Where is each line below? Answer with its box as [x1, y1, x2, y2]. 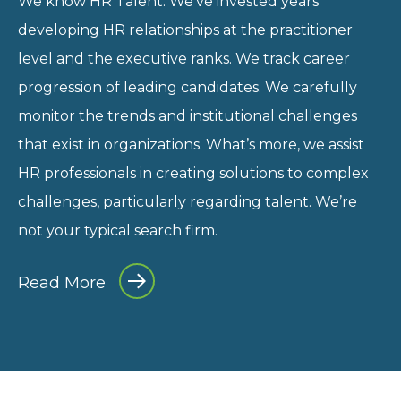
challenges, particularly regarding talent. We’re [18, 192, 357, 210]
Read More [18, 272, 106, 293]
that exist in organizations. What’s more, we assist [18, 135, 364, 153]
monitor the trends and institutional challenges [18, 107, 357, 124]
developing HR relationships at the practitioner [18, 21, 353, 38]
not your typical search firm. [18, 221, 218, 239]
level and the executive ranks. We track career [18, 49, 350, 67]
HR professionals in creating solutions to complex [18, 164, 369, 182]
